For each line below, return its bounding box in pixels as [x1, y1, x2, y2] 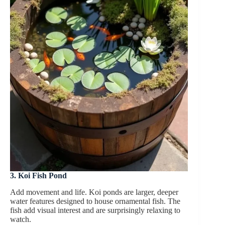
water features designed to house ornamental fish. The [10, 196, 180, 205]
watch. [10, 214, 31, 223]
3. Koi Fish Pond [10, 171, 67, 180]
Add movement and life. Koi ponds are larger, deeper [10, 187, 178, 196]
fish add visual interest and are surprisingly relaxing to [10, 205, 180, 214]
